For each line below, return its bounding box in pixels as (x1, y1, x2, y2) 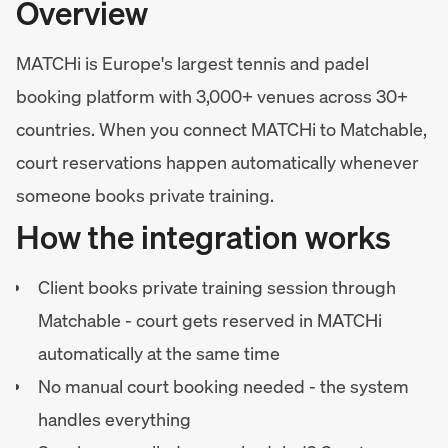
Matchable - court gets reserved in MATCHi (38, 308, 382, 332)
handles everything (38, 407, 191, 431)
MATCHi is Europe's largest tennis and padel (16, 51, 369, 75)
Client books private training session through (38, 275, 396, 299)
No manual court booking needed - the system (38, 374, 409, 398)
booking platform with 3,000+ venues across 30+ (16, 84, 408, 108)
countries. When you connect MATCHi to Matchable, (16, 117, 427, 141)
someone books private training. (16, 183, 274, 207)
